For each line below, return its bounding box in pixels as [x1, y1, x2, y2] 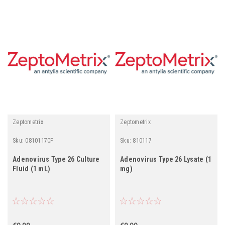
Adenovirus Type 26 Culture [13, 155, 100, 163]
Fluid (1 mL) [13, 164, 50, 173]
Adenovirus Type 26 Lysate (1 [120, 155, 211, 163]
